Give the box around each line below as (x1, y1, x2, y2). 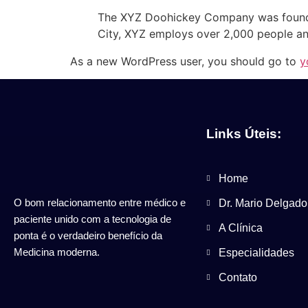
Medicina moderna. (14, 245, 100, 258)
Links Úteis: (206, 126, 281, 142)
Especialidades (218, 247, 294, 259)
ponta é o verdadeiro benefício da (14, 229, 162, 241)
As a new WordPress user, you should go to (70, 54, 300, 68)
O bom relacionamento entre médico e (14, 196, 186, 208)
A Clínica (218, 222, 263, 234)
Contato (218, 272, 257, 284)
